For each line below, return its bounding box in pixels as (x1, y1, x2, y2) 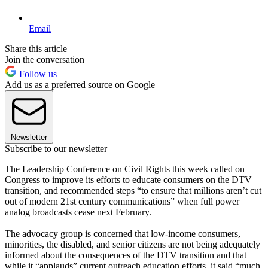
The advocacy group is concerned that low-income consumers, (5, 228, 240, 239)
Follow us (17, 68, 57, 79)
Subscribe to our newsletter (5, 143, 107, 154)
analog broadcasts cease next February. (5, 206, 151, 217)
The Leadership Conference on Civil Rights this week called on (5, 163, 245, 174)
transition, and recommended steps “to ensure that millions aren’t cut (5, 185, 261, 196)
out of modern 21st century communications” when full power (5, 196, 239, 206)
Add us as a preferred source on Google (5, 79, 155, 90)
